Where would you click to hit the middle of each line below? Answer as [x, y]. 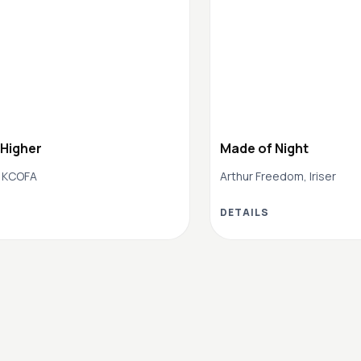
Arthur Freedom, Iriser [278, 176]
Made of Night [264, 148]
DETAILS [245, 212]
